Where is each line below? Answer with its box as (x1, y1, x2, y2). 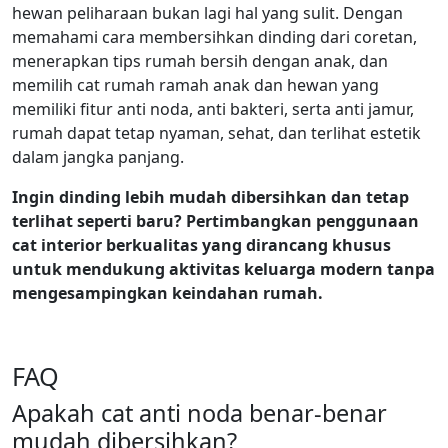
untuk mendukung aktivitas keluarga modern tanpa (12, 257, 435, 280)
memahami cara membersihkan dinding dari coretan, (12, 25, 417, 48)
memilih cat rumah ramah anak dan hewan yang (12, 73, 379, 96)
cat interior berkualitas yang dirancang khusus (12, 233, 391, 256)
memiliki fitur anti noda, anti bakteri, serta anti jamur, (12, 97, 414, 120)
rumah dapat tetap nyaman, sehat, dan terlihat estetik (12, 121, 421, 144)
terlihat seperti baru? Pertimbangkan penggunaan (12, 209, 419, 232)
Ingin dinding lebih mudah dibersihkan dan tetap (12, 185, 409, 208)
